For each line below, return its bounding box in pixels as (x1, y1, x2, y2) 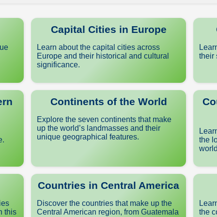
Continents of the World (50, 96, 167, 107)
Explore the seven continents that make (37, 115, 171, 124)
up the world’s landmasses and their (37, 124, 160, 132)
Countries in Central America (38, 180, 179, 191)
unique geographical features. (37, 133, 139, 141)
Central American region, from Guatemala (37, 208, 179, 216)
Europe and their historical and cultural (37, 52, 169, 60)
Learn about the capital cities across (37, 43, 160, 51)
